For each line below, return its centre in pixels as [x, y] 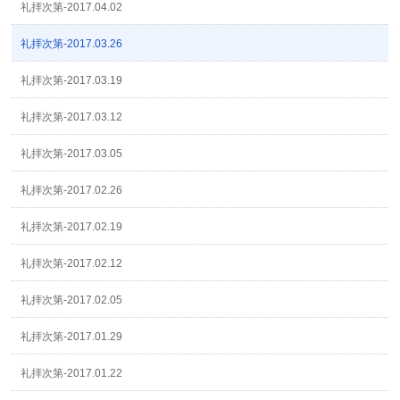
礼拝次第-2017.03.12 [72, 117]
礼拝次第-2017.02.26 [72, 190]
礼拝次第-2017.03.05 [72, 154]
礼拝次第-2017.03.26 [72, 44]
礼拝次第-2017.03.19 [72, 80]
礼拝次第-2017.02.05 [72, 300]
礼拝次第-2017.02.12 [72, 263]
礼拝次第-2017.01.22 [72, 373]
